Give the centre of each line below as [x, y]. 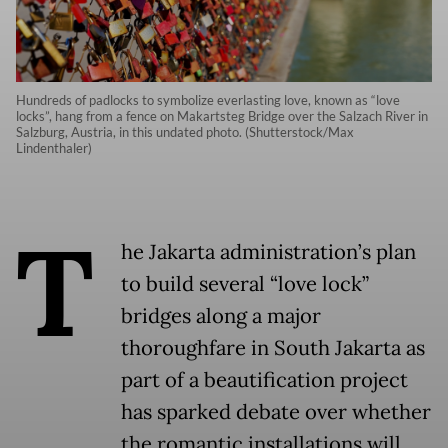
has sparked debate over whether [276, 412]
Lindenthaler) [54, 148]
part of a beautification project [264, 380]
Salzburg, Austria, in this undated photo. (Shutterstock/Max [185, 132]
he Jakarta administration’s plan [268, 252]
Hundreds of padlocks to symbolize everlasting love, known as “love [208, 100]
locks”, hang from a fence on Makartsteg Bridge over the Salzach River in [222, 116]
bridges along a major [221, 316]
